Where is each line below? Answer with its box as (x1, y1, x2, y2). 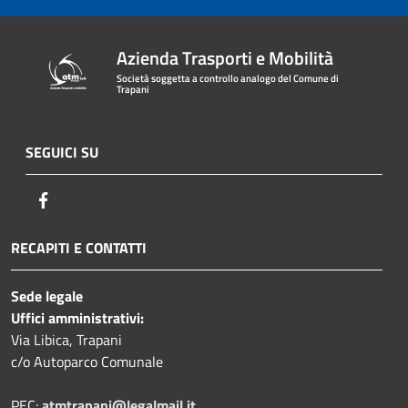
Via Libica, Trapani (11, 328, 122, 351)
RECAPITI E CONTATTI (11, 236, 147, 259)
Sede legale (11, 284, 83, 307)
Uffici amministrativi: (11, 306, 144, 329)
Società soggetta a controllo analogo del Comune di (117, 70, 340, 86)
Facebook (54, 188, 110, 210)
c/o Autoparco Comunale (11, 350, 163, 372)
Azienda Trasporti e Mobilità (117, 43, 334, 72)
